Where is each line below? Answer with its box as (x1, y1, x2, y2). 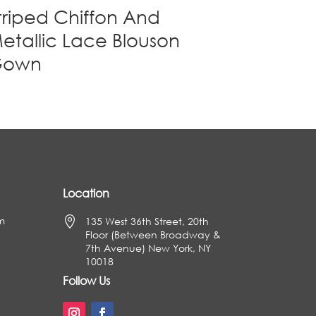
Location (63, 185, 110, 200)
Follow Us (63, 272, 111, 288)
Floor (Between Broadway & (85, 227, 221, 241)
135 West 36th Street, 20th (85, 214, 209, 228)
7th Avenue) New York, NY (85, 241, 212, 255)
